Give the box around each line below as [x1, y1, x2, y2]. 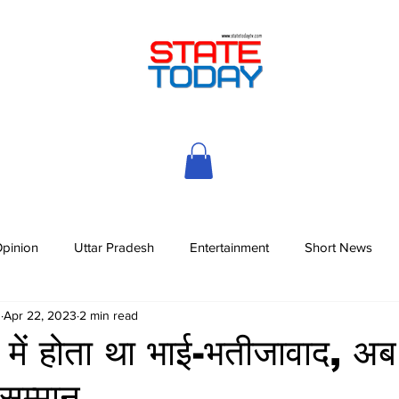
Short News [305, 240, 372, 256]
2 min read [79, 308, 138, 323]
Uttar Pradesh [74, 240, 154, 256]
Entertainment [190, 240, 269, 256]
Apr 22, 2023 [4, 308, 77, 323]
